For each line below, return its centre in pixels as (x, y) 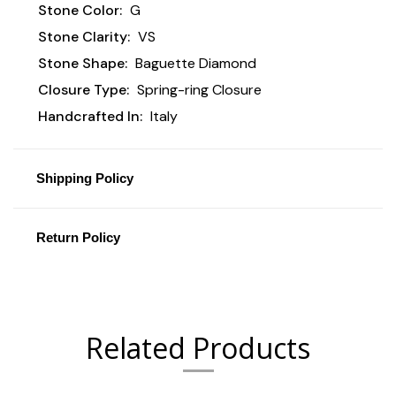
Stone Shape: (83, 63)
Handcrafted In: (90, 116)
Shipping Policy (84, 178)
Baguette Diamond (195, 63)
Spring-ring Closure (199, 89)
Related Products (198, 347)
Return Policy (78, 237)
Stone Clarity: (84, 36)
